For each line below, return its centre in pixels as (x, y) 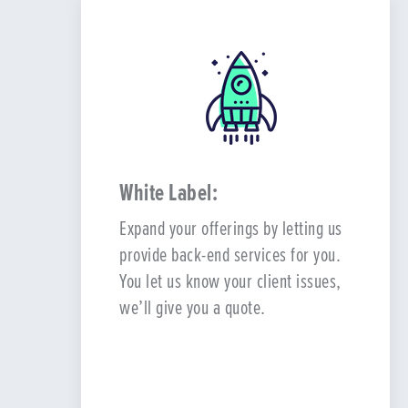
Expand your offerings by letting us (231, 228)
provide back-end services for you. (230, 255)
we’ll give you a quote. (193, 307)
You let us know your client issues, (230, 281)
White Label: (168, 193)
